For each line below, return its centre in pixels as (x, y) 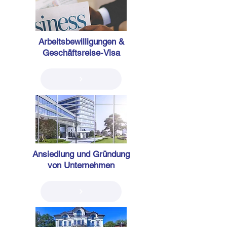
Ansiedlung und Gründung (81, 154)
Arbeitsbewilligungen (77, 42)
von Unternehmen (81, 165)
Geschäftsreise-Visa (81, 53)
